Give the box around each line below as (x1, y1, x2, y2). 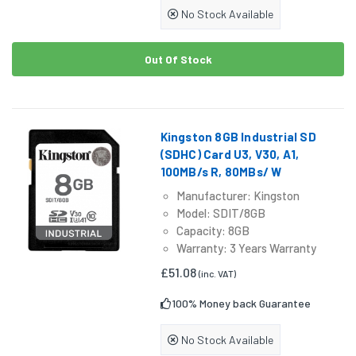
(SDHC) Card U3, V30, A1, (160, 147, 300, 162)
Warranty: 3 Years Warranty (176, 241, 316, 256)
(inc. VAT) (198, 268, 236, 280)
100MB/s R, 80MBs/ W (160, 164, 282, 180)
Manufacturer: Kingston (176, 188, 300, 203)
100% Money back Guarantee (171, 296, 311, 311)
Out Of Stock (144, 52, 212, 67)
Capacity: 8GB (176, 223, 250, 238)
